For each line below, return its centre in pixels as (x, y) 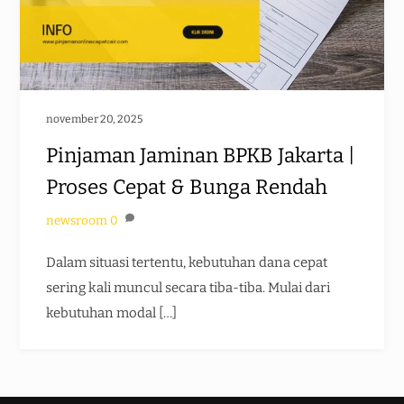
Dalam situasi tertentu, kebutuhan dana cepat (186, 263)
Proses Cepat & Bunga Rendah (186, 188)
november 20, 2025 (94, 119)
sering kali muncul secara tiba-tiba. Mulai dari (188, 288)
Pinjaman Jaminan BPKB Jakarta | (200, 156)
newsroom (76, 221)
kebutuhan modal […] (111, 313)
